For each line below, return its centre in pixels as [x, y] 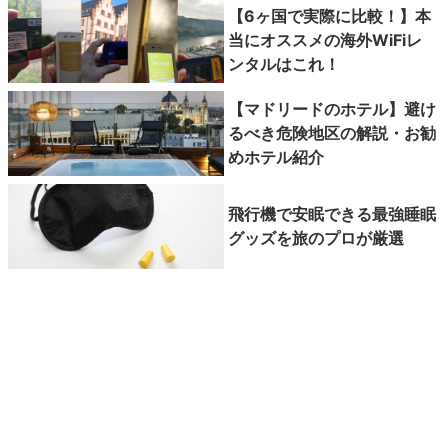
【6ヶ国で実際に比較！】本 [329, 16]
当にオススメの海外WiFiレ [325, 40]
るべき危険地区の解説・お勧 [332, 133]
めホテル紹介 [276, 157]
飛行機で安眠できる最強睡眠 [332, 214]
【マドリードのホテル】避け [332, 109]
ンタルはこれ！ [284, 64]
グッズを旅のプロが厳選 [316, 238]
